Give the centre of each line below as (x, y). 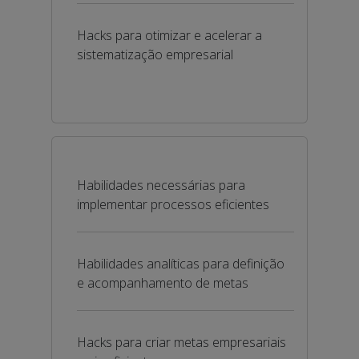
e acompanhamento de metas (163, 283)
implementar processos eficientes (173, 204)
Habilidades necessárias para (161, 185)
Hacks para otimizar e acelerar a (169, 35)
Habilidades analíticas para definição (181, 264)
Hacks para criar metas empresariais (182, 342)
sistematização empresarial (155, 54)
